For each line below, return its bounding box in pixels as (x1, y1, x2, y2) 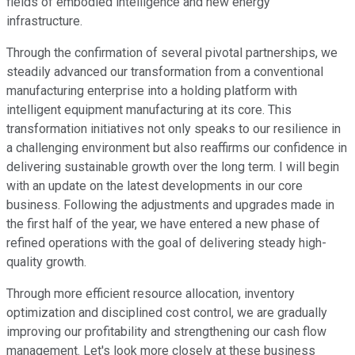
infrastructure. (6, 13, 82, 29)
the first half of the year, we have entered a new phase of (6, 216, 320, 231)
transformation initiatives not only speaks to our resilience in (6, 120, 341, 136)
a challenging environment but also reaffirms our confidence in (6, 139, 347, 155)
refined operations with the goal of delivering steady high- (6, 235, 326, 250)
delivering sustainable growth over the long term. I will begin (6, 158, 339, 174)
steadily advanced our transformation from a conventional (6, 63, 323, 79)
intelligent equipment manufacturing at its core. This (6, 101, 292, 117)
